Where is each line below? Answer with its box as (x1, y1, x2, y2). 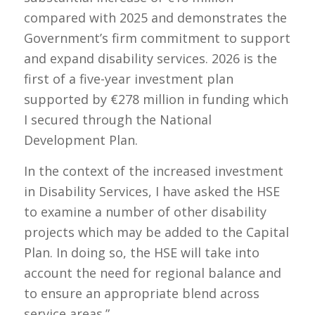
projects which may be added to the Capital (23, 224, 289, 241)
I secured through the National (23, 110, 212, 128)
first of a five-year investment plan (23, 70, 233, 87)
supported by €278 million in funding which (23, 90, 288, 108)
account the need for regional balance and (23, 264, 281, 282)
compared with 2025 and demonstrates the (23, 8, 287, 26)
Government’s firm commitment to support (23, 29, 290, 46)
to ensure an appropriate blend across (23, 285, 259, 302)
